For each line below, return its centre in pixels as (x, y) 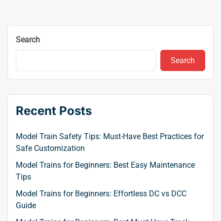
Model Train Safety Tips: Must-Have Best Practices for (110, 137)
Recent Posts (54, 111)
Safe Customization (50, 148)
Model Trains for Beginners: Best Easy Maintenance (105, 165)
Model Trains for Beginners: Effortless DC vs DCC (101, 194)
